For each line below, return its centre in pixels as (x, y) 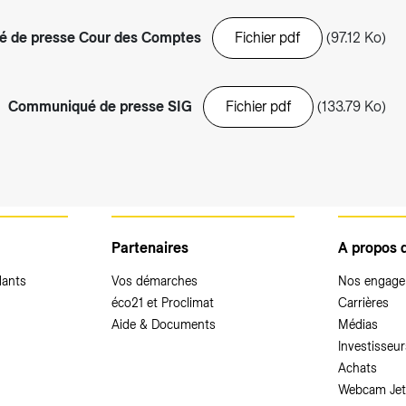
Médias (358, 325)
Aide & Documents (164, 325)
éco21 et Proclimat (163, 303)
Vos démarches (155, 281)
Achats (357, 368)
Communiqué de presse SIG (100, 107)
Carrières (363, 303)
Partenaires (150, 248)
